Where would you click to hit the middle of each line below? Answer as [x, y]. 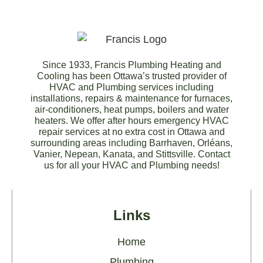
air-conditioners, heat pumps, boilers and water [131, 109]
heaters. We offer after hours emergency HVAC [131, 120]
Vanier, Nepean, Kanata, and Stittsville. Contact [131, 154]
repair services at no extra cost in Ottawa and [131, 131]
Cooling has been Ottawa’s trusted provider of [131, 76]
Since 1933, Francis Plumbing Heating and [131, 65]
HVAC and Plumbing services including [131, 87]
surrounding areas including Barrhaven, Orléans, [131, 143]
